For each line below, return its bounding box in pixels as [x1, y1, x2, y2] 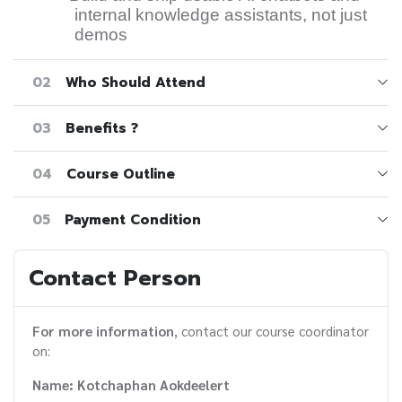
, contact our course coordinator [174, 321, 369, 339]
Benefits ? [65, 118, 138, 138]
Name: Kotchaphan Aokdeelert [32, 375, 230, 393]
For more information [32, 321, 174, 339]
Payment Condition [64, 209, 201, 230]
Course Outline [66, 163, 175, 184]
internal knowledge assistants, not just [74, 4, 367, 24]
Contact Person [29, 260, 201, 294]
